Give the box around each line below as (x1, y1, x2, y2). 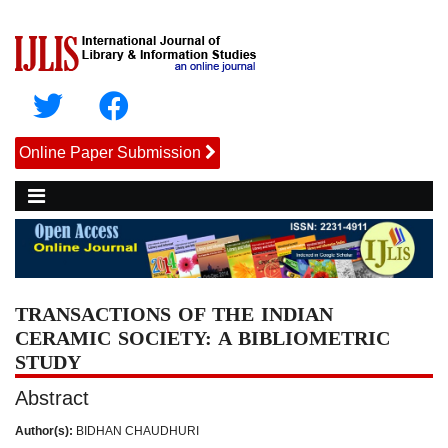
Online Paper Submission (19, 144, 201, 161)
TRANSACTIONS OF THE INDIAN (15, 302, 333, 325)
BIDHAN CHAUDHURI (73, 423, 199, 438)
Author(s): (15, 423, 73, 438)
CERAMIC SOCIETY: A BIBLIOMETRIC (15, 326, 390, 349)
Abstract (15, 386, 89, 409)
